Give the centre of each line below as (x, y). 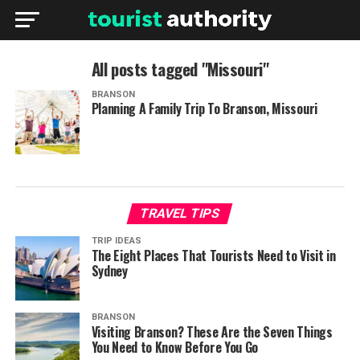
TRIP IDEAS (116, 241)
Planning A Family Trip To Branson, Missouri (204, 108)
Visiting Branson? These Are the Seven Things (212, 332)
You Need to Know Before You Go (175, 347)
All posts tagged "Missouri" (180, 69)
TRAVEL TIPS (180, 213)
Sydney (109, 271)
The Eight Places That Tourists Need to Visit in (213, 256)
